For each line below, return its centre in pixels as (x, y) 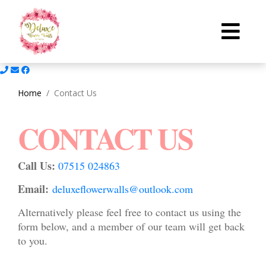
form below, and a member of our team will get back (131, 226)
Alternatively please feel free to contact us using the (129, 212)
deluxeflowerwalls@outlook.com (123, 189)
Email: (33, 189)
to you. (33, 240)
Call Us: (37, 165)
